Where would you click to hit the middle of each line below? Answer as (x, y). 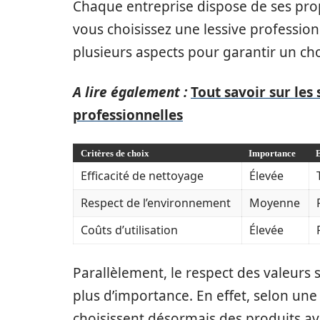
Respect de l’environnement (156, 203)
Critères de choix (115, 154)
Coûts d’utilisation (129, 230)
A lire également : (130, 92)
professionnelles (128, 115)
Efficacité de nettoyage (142, 176)
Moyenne (275, 203)
